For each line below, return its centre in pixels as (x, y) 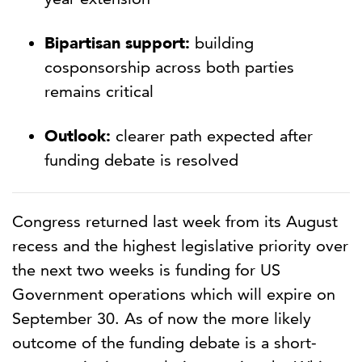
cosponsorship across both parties (169, 67)
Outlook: (80, 136)
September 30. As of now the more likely (162, 319)
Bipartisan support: (117, 43)
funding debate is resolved (141, 160)
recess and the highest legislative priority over (180, 246)
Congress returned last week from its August (175, 222)
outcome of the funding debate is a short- (164, 343)
